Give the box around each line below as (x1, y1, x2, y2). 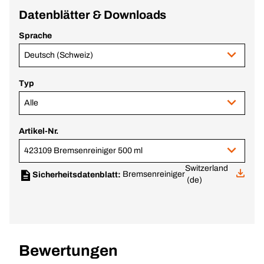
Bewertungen (19, 242, 118, 259)
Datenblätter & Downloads (19, 8, 167, 21)
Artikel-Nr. (19, 127, 58, 136)
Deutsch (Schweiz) (24, 51, 93, 60)
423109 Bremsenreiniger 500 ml (24, 146, 143, 155)
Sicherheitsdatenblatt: (32, 170, 123, 179)
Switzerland (184, 164, 228, 173)
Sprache (19, 31, 52, 40)
